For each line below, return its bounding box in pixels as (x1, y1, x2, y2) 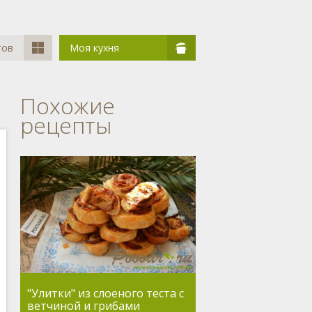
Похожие (19, 91, 115, 120)
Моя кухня (70, 41, 119, 54)
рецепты (19, 110, 111, 140)
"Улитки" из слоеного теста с (26, 286, 184, 302)
